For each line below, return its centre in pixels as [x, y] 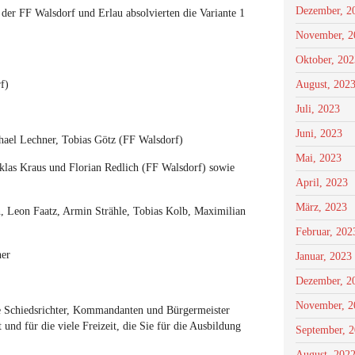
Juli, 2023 [318, 109]
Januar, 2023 [324, 256]
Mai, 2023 [319, 158]
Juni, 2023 [319, 134]
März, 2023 [321, 207]
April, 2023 [322, 183]
